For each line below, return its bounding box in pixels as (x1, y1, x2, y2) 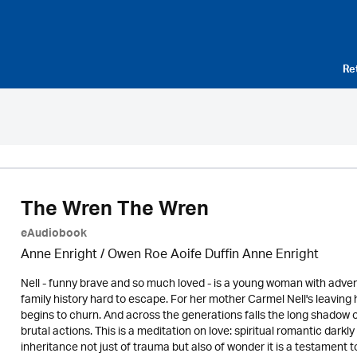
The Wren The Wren (20, 192, 209, 232)
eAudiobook (20, 224, 87, 246)
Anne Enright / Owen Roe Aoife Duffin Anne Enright (20, 242, 319, 269)
